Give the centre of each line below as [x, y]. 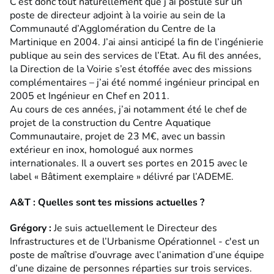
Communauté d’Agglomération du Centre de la [113, 28]
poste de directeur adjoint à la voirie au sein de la [117, 15]
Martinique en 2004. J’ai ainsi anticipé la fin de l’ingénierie [137, 42]
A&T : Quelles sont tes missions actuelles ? [107, 202]
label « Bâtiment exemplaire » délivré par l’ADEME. [122, 176]
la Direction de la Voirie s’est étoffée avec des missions [131, 69]
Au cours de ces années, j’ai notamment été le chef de [128, 109]
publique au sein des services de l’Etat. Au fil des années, [135, 55]
